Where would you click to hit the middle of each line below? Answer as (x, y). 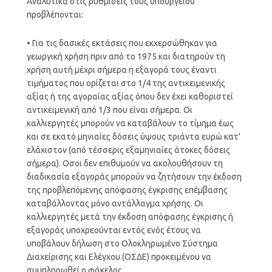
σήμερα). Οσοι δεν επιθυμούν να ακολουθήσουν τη (124, 163)
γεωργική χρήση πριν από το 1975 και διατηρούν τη (126, 56)
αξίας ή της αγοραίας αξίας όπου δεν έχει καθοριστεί (130, 96)
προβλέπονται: (55, 14)
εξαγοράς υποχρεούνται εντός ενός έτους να (114, 230)
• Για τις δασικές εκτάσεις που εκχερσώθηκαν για (122, 43)
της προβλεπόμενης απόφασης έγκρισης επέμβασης (127, 190)
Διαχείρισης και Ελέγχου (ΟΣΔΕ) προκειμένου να (119, 257)
